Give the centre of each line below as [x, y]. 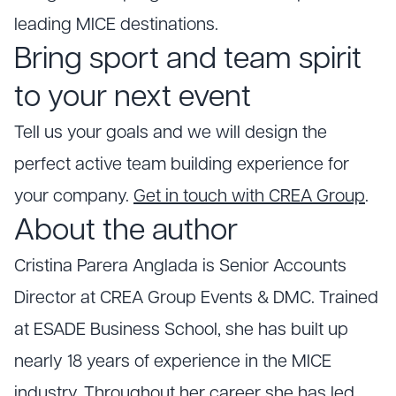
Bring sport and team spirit [188, 61]
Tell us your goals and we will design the [171, 134]
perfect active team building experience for [182, 166]
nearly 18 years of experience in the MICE [173, 363]
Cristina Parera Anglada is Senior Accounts [180, 267]
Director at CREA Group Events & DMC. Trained [196, 299]
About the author [126, 232]
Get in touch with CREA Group [249, 198]
